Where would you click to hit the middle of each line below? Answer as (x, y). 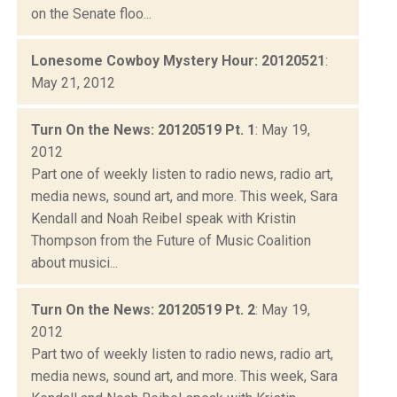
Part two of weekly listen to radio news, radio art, (182, 354)
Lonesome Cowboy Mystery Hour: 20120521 (178, 60)
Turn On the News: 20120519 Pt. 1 (143, 129)
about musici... (74, 262)
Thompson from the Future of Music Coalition (171, 240)
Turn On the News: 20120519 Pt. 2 (143, 309)
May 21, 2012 (73, 82)
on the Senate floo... (91, 13)
